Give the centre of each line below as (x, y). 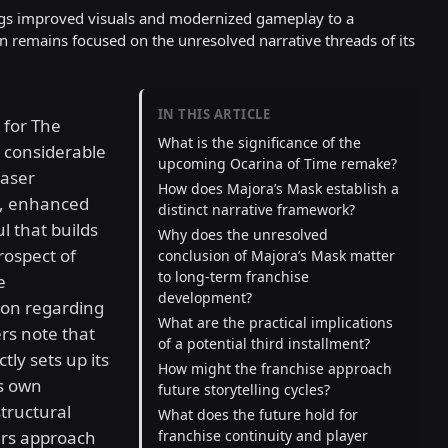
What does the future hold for (257, 415)
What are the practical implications (275, 323)
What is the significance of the (259, 143)
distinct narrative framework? (256, 210)
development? (204, 298)
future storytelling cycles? (243, 390)
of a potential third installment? (263, 344)
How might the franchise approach (274, 369)
